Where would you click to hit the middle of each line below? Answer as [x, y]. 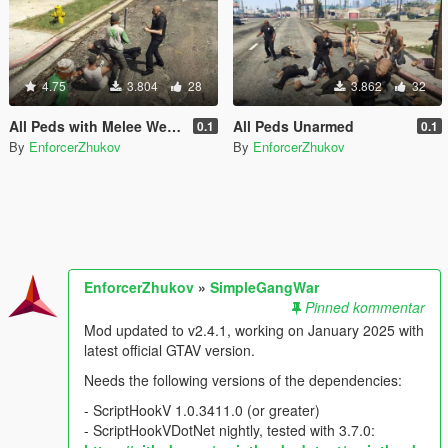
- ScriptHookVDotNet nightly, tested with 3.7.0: [229, 430]
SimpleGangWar [264, 287]
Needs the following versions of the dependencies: [243, 380]
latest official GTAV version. [169, 350]
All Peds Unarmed [293, 126]
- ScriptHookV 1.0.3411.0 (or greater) [202, 410]
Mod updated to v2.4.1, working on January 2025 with [254, 330]
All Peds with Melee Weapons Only [88, 126]
